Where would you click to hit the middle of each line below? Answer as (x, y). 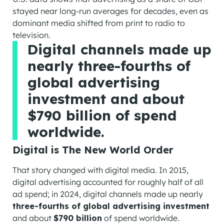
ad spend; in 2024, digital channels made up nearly (108, 194)
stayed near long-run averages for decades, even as (110, 11)
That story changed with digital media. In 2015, (100, 170)
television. (31, 35)
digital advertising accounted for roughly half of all (108, 182)
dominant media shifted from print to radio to (99, 23)
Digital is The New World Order (93, 150)
